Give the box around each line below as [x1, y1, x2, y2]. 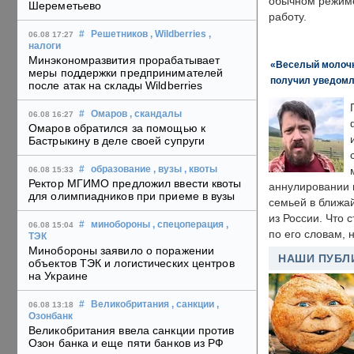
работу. [269, 11, 307, 23]
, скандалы [130, 109, 182, 119]
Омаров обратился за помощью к [28, 122, 205, 135]
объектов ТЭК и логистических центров [28, 257, 235, 270]
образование [91, 164, 151, 175]
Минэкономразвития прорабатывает [28, 54, 220, 67]
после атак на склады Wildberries [28, 79, 203, 92]
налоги [28, 41, 61, 51]
